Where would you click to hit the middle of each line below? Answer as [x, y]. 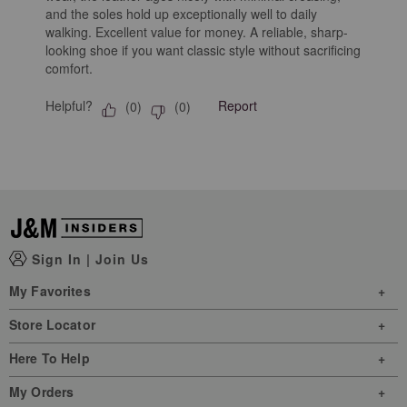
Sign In [59, 258]
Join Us [122, 258]
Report [238, 106]
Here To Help [50, 358]
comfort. [69, 69]
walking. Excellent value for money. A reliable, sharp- [197, 32]
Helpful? [69, 106]
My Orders [42, 392]
